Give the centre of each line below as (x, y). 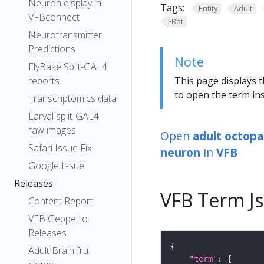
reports (44, 81)
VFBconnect (54, 17)
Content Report (61, 201)
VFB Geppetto (58, 219)
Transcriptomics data (72, 98)
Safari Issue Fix (60, 148)
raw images (52, 130)
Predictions (52, 49)
